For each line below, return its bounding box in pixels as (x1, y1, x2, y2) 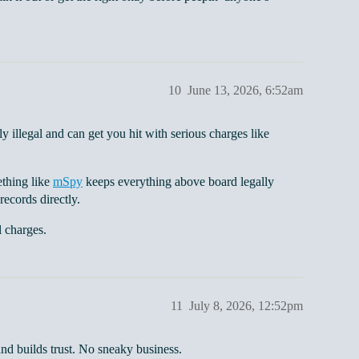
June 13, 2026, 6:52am (188, 83, 303, 98)
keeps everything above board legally (83, 175, 274, 189)
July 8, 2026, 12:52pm (189, 299, 303, 313)
